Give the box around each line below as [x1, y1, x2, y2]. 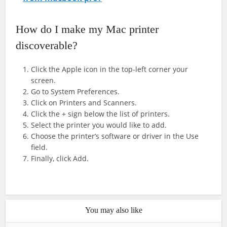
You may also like [85, 206, 142, 215]
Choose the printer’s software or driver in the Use [31, 131, 199, 141]
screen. [31, 75, 56, 86]
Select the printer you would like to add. [31, 120, 167, 130]
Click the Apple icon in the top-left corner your [31, 64, 188, 74]
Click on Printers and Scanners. [31, 98, 137, 108]
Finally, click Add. [31, 154, 89, 164]
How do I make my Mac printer [16, 23, 159, 36]
